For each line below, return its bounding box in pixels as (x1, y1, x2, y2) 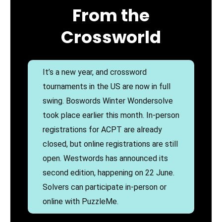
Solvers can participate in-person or (43, 182, 166, 192)
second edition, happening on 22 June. (43, 168, 174, 178)
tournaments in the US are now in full (43, 82, 170, 92)
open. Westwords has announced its (43, 154, 168, 164)
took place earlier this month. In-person (43, 111, 179, 120)
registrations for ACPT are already (43, 125, 162, 135)
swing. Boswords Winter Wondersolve (43, 96, 173, 106)
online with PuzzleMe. (43, 197, 118, 207)
